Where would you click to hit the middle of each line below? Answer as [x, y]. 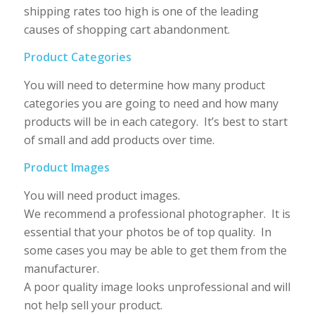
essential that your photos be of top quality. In [147, 232]
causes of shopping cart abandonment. [127, 29]
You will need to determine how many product [144, 85]
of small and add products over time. [119, 140]
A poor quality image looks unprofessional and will [157, 287]
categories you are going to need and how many [151, 103]
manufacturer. [61, 268]
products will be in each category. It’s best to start [155, 121]
